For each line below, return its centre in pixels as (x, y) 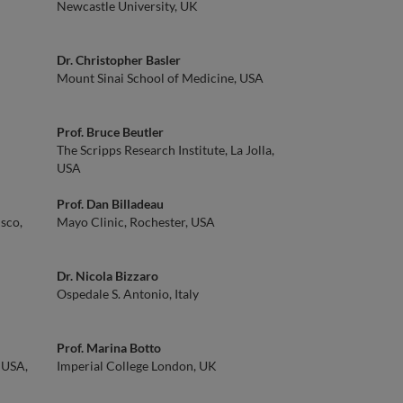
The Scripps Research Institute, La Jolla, (166, 150)
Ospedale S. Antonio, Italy (128, 294)
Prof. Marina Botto (109, 348)
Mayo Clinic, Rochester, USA (136, 222)
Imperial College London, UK (137, 366)
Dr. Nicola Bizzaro (107, 276)
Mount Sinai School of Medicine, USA (160, 78)
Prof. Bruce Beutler (110, 132)
